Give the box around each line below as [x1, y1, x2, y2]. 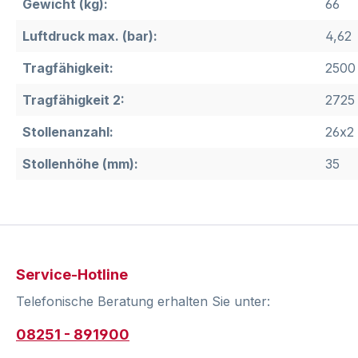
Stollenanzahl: [22, 124, 113, 141]
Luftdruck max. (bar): [22, 28, 157, 45]
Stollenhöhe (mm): [22, 156, 138, 173]
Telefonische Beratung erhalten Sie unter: [16, 293, 270, 310]
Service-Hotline [16, 266, 128, 284]
